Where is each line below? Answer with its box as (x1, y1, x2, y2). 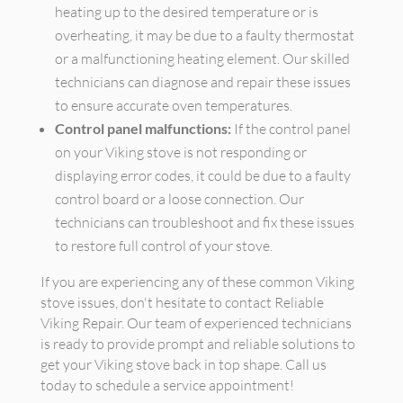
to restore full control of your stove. (54, 237, 273, 255)
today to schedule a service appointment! (40, 376, 294, 394)
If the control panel (230, 120, 351, 138)
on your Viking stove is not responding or (54, 143, 307, 161)
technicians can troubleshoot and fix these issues (54, 213, 354, 231)
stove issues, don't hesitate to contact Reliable (40, 293, 324, 311)
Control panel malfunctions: (54, 120, 231, 137)
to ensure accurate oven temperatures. (54, 96, 292, 114)
